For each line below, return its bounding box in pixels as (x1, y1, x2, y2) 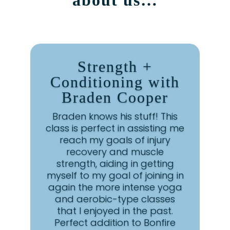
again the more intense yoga (48, 181, 182, 194)
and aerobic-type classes (55, 193, 175, 206)
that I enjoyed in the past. (57, 204, 173, 218)
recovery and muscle (66, 145, 164, 159)
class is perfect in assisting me (46, 122, 184, 135)
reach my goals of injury (60, 133, 170, 147)
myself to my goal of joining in (46, 169, 184, 182)
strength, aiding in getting (56, 157, 174, 170)
